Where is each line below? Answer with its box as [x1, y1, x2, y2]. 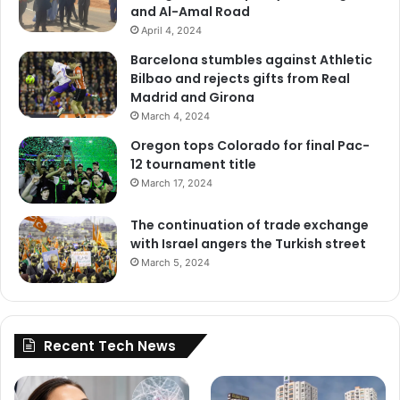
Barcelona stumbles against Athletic [130, 50, 372, 69]
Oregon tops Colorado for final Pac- [130, 136, 370, 154]
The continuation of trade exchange [130, 215, 369, 234]
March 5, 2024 [141, 255, 210, 269]
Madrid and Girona [130, 87, 254, 106]
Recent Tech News [44, 336, 176, 355]
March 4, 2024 [141, 109, 210, 122]
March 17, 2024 [141, 176, 212, 189]
